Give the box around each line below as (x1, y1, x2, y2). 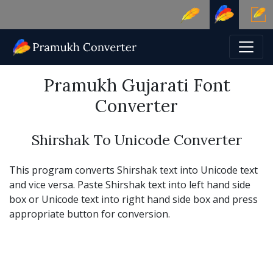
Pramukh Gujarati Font (43, 73, 230, 96)
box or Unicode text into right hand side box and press (9, 192, 258, 206)
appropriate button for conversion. (9, 207, 170, 221)
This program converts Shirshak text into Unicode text (9, 163, 258, 177)
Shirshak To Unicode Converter (31, 130, 242, 149)
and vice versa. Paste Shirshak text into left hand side (9, 177, 250, 191)
